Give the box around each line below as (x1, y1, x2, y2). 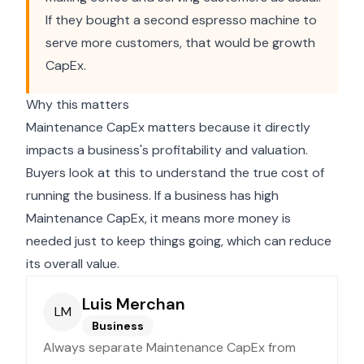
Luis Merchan (82, 293, 185, 314)
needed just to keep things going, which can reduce (26, 232, 331, 249)
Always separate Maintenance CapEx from (43, 339, 296, 356)
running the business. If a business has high (26, 187, 279, 204)
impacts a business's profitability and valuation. (26, 141, 308, 158)
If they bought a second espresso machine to (45, 11, 317, 28)
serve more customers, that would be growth (45, 34, 315, 51)
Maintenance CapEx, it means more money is (26, 210, 291, 227)
